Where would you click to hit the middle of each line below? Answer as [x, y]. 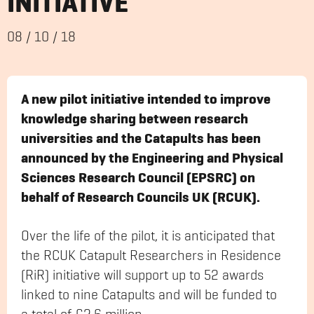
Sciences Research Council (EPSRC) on [138, 178]
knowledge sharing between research [135, 119]
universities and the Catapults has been [141, 138]
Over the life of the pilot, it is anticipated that [148, 237]
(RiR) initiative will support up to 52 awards [142, 276]
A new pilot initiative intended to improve [146, 99]
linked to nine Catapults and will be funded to [149, 295]
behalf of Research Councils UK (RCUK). [141, 197]
